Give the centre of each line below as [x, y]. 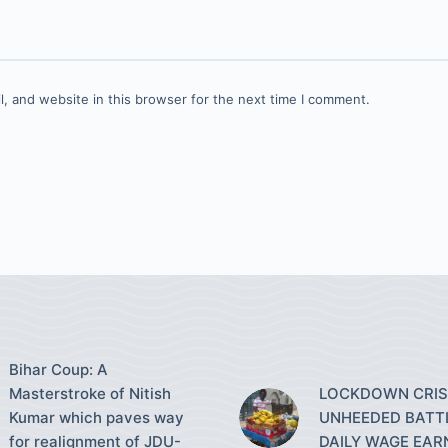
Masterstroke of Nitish [90, 393]
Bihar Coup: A [59, 369]
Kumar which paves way [97, 417]
